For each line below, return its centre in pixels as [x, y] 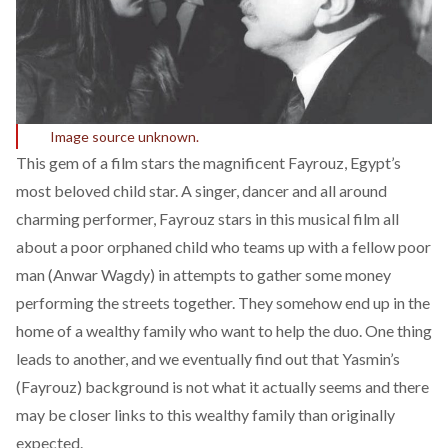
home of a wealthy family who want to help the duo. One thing [224, 330]
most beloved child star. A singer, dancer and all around [201, 190]
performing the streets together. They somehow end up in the [223, 302]
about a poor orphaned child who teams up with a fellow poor [223, 246]
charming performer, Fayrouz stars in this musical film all [207, 218]
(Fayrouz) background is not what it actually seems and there [222, 386]
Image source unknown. [124, 136]
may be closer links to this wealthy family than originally [205, 414]
